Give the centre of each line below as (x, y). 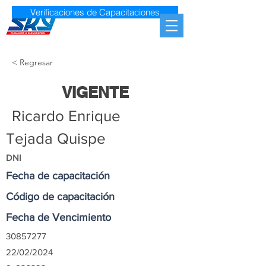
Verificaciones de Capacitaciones (95, 12)
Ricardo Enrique (66, 116)
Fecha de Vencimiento (58, 217)
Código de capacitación (60, 197)
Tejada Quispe (56, 138)
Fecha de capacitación (58, 176)
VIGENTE (95, 92)
